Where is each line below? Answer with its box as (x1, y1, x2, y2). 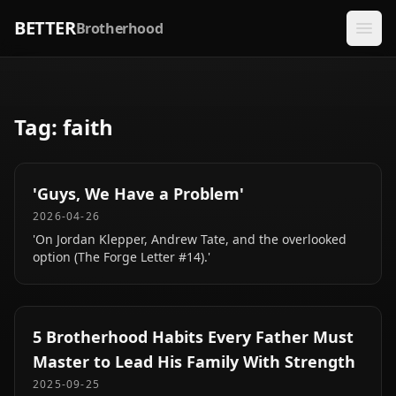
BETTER (14, 16, 76, 40)
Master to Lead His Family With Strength (33, 351, 355, 372)
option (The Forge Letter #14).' (33, 248, 210, 265)
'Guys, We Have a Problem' (33, 183, 244, 204)
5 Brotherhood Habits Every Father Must (33, 326, 354, 347)
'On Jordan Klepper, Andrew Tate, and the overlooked (33, 231, 346, 247)
